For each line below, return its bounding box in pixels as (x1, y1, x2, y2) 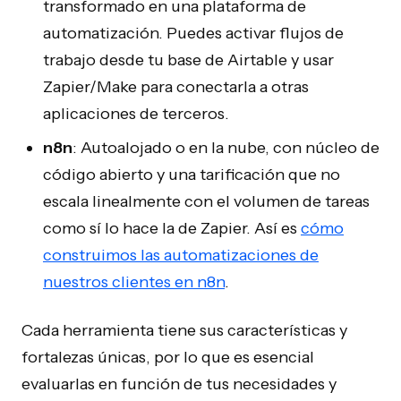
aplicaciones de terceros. (43, 104, 229, 124)
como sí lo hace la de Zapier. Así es (43, 218, 301, 238)
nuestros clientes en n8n (43, 272, 225, 292)
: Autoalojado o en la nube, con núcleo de (73, 138, 380, 158)
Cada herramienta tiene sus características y (21, 320, 347, 340)
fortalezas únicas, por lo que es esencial (21, 347, 314, 367)
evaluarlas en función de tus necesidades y (21, 374, 337, 394)
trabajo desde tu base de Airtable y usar (43, 50, 334, 70)
